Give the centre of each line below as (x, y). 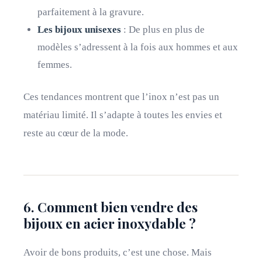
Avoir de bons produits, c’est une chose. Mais (118, 252)
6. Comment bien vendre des (111, 207)
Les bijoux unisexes (79, 30)
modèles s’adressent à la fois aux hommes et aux (138, 47)
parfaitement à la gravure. (91, 12)
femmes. (55, 65)
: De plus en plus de (163, 30)
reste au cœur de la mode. (76, 133)
